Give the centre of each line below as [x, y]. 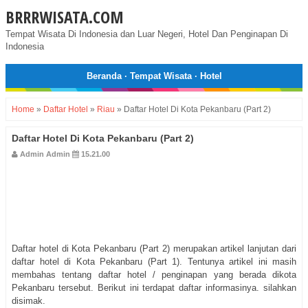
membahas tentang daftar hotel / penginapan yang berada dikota [154, 275]
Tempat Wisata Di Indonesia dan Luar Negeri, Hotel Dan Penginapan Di [147, 34]
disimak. [29, 301]
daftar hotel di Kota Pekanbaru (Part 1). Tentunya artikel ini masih [154, 262]
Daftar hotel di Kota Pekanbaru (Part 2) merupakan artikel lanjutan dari [154, 249]
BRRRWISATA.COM [65, 17]
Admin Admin [45, 154]
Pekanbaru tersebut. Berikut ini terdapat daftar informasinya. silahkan [154, 288]
